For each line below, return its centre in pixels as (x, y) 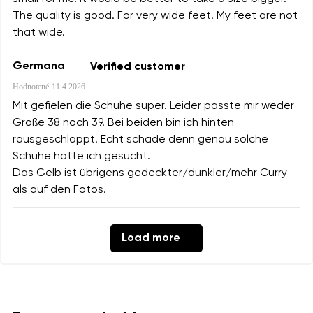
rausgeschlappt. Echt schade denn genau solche (140, 139)
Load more (151, 238)
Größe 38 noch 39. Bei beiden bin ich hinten (123, 123)
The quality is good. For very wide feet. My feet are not (155, 16)
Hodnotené (31, 86)
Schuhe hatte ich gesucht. (81, 156)
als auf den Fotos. (59, 190)
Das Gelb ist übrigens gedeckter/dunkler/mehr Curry (150, 173)
